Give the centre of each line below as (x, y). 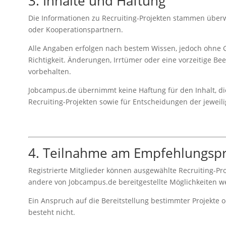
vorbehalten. (49, 71)
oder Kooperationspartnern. (75, 29)
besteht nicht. (51, 212)
